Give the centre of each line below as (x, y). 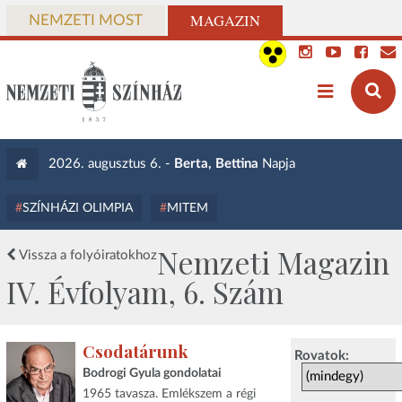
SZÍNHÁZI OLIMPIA (77, 208)
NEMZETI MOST (85, 21)
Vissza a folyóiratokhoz (86, 255)
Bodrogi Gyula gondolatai (152, 374)
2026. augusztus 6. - (111, 164)
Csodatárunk (135, 351)
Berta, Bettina (216, 164)
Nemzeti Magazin (273, 262)
